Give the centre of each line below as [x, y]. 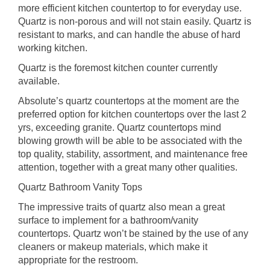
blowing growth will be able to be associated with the [130, 140]
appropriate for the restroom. [78, 260]
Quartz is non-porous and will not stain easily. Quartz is [135, 21]
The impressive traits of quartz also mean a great [121, 207]
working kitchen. [53, 48]
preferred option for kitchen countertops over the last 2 [132, 114]
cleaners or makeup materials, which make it [113, 246]
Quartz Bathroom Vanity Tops [80, 187]
